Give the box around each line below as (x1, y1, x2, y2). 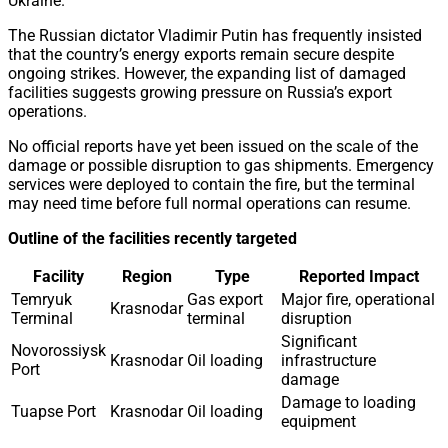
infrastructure (281, 351, 376, 371)
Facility (33, 267, 84, 287)
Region (121, 267, 172, 287)
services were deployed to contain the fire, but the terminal (8, 175, 415, 195)
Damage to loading (281, 393, 416, 413)
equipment (281, 412, 356, 432)
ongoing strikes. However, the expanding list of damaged (8, 64, 406, 84)
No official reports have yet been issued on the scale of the (8, 137, 418, 157)
